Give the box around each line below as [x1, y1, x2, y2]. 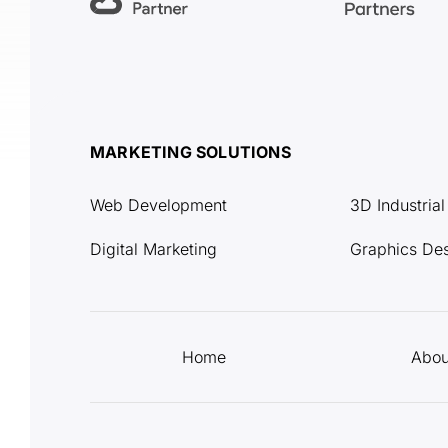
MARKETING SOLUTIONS [90, 142, 291, 163]
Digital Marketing [90, 239, 217, 260]
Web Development [90, 195, 227, 216]
